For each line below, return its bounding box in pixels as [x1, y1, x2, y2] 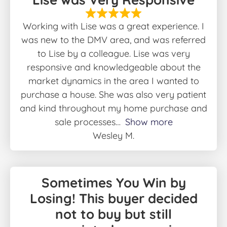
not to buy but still [55, 205, 172, 222]
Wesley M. [93, 129, 134, 141]
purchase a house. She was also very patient [21, 88, 206, 100]
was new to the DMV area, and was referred [21, 33, 206, 46]
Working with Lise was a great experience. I [23, 20, 204, 32]
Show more [125, 116, 173, 128]
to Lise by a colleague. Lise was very [37, 47, 190, 59]
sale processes [54, 116, 116, 128]
